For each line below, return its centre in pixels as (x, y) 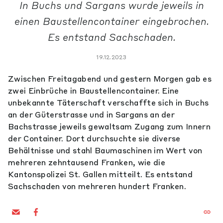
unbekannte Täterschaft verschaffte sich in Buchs (109, 103)
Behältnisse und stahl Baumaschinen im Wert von (105, 150)
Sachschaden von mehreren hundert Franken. (97, 186)
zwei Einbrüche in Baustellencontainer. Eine (94, 91)
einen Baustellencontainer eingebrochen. (111, 21)
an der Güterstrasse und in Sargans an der (92, 114)
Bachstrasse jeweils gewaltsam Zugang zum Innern (110, 126)
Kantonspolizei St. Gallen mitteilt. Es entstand (101, 174)
